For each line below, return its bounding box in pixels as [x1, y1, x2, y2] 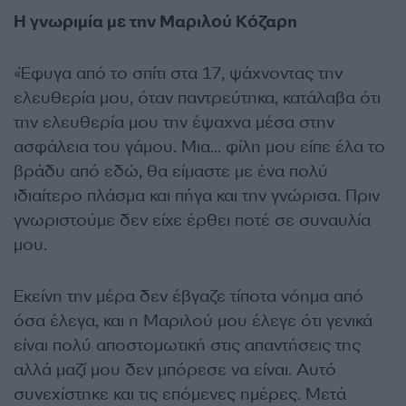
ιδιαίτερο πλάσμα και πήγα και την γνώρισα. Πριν [14, 185, 380, 207]
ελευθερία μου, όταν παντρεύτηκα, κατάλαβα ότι [14, 87, 381, 109]
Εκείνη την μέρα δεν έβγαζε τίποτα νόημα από [14, 285, 363, 307]
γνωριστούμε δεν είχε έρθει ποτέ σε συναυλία [14, 209, 371, 231]
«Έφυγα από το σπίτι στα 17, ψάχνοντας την [14, 63, 343, 84]
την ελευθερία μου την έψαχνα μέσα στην [14, 111, 334, 133]
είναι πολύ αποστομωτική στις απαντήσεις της [14, 334, 361, 356]
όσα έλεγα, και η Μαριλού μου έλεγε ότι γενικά [14, 310, 372, 332]
